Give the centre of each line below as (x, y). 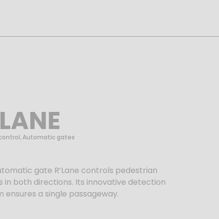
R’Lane (66, 170)
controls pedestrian (118, 170)
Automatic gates (48, 137)
